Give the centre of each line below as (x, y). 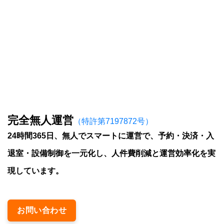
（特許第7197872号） (113, 121)
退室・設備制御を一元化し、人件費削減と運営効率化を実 (111, 153)
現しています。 (35, 171)
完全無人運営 (40, 120)
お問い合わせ (42, 210)
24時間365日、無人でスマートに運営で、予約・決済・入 (111, 136)
